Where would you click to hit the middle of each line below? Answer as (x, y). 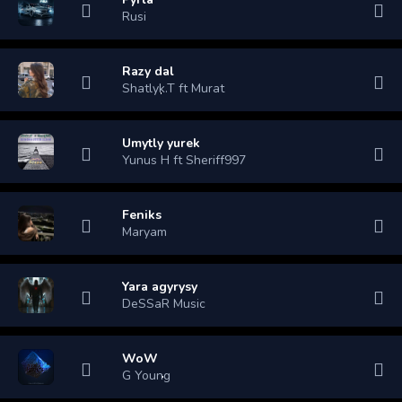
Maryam (144, 232)
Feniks (142, 214)
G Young (146, 375)
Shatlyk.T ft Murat (173, 88)
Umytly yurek (161, 143)
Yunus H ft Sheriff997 (184, 160)
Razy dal (148, 71)
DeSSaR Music (164, 303)
